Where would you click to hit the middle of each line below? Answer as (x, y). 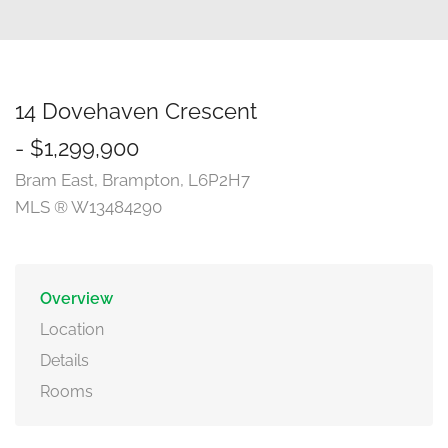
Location (72, 329)
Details (64, 360)
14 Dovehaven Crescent (136, 111)
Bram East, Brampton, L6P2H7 (132, 180)
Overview (76, 298)
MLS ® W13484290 (88, 207)
